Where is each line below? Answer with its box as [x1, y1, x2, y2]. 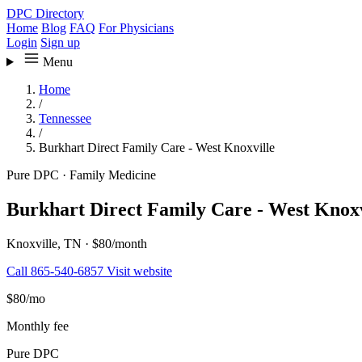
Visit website [107, 263, 172, 278]
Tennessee [39, 112, 91, 125]
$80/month [92, 236, 147, 250]
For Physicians [99, 21, 174, 35]
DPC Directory [6, 6, 84, 20]
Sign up [40, 36, 80, 49]
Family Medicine [66, 168, 156, 182]
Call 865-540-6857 [6, 263, 107, 278]
